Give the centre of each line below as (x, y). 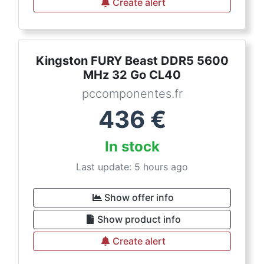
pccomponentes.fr (132, 94)
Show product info (139, 220)
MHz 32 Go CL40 (132, 75)
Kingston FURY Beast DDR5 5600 (132, 61)
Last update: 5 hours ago (132, 167)
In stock (132, 147)
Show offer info (139, 198)
